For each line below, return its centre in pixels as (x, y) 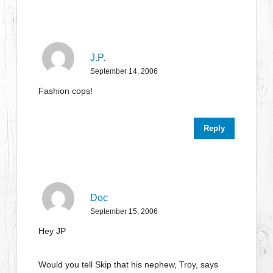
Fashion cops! (66, 91)
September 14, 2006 (124, 71)
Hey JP (52, 231)
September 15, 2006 (124, 211)
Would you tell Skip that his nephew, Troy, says (129, 264)
